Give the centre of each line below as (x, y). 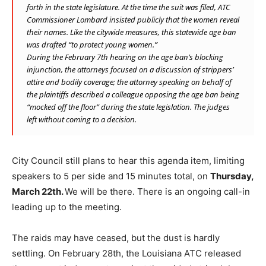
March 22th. (38, 191)
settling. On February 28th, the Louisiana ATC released (126, 253)
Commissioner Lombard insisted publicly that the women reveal (133, 19)
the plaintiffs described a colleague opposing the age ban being (133, 94)
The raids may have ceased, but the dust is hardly (116, 237)
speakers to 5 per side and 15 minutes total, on (111, 176)
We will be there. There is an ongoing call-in (157, 191)
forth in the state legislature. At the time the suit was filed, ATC (129, 7)
